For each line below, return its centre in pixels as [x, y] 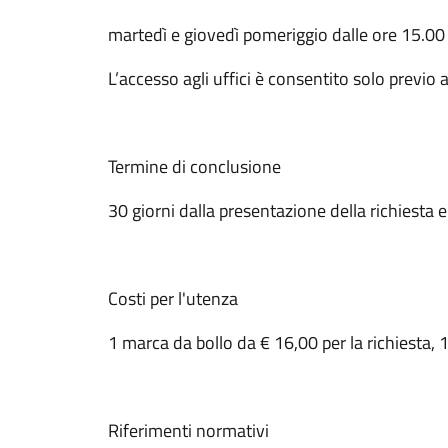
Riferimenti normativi [188, 430]
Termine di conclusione [194, 166]
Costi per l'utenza [173, 298]
